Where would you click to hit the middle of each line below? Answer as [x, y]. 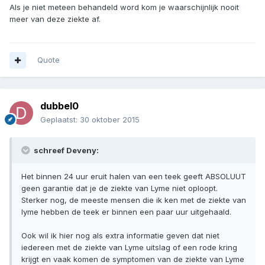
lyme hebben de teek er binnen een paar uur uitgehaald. [126, 212]
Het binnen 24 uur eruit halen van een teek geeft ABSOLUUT [134, 177]
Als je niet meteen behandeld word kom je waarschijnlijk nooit [124, 7]
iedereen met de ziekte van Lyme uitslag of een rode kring [129, 248]
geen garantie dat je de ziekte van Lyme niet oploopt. [119, 188]
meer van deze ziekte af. [55, 19]
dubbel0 [59, 106]
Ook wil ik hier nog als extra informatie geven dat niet [120, 236]
